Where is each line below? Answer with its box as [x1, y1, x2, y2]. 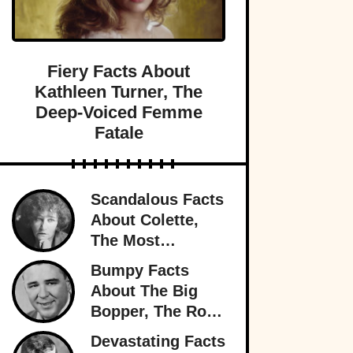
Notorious [91, 252, 165, 270]
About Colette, [91, 211, 199, 229]
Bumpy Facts [91, 262, 189, 280]
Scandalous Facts [91, 191, 224, 209]
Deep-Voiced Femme [35, 102, 203, 123]
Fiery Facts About [47, 61, 190, 82]
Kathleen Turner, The [35, 82, 203, 102]
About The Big [91, 282, 198, 300]
